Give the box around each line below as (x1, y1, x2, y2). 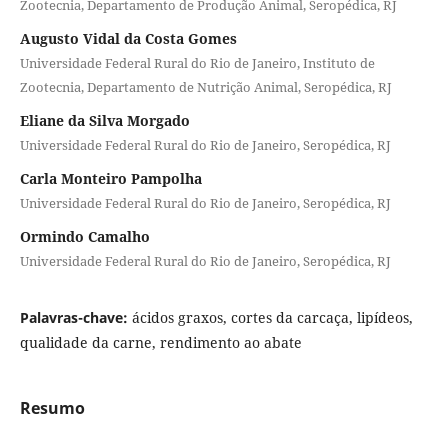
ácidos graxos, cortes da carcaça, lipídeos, (131, 307, 413, 327)
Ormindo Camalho (19, 226, 150, 246)
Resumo (19, 396, 85, 419)
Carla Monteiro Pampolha (19, 168, 202, 188)
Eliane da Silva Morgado (19, 110, 190, 130)
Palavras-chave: (19, 307, 132, 327)
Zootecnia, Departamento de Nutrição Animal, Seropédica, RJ (19, 77, 392, 96)
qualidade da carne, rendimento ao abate (19, 332, 302, 352)
